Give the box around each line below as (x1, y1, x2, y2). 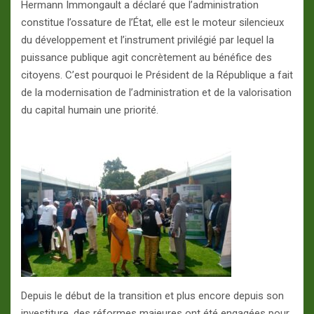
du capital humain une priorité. (21, 104, 158, 117)
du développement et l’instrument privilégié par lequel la (21, 34, 274, 47)
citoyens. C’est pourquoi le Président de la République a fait (21, 69, 293, 82)
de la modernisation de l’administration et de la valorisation (21, 86, 292, 100)
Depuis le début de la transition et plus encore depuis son (21, 289, 284, 303)
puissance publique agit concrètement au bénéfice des (21, 51, 272, 64)
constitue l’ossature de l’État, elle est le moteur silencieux (21, 16, 284, 29)
